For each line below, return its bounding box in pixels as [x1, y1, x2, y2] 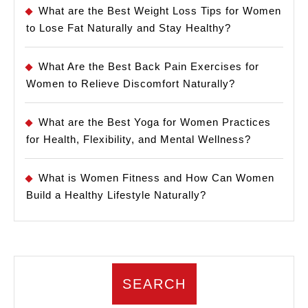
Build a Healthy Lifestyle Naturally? [26, 189, 206, 201]
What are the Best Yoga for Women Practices [38, 116, 271, 129]
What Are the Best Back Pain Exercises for [38, 60, 259, 73]
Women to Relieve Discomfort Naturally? [26, 78, 235, 90]
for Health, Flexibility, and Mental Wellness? [26, 133, 251, 146]
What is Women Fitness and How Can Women [38, 172, 274, 184]
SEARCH [122, 276, 186, 292]
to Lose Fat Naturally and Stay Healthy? [26, 22, 231, 34]
